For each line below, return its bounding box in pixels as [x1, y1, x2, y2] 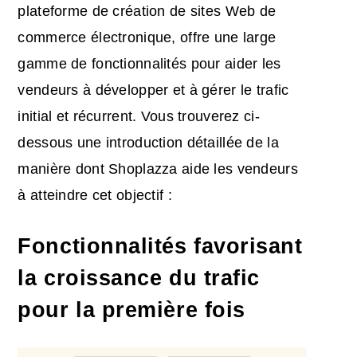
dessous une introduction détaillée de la [18, 134, 279, 151]
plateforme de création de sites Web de [18, 2, 277, 19]
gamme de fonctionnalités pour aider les [18, 55, 281, 72]
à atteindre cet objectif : [18, 186, 172, 203]
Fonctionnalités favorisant [18, 233, 303, 258]
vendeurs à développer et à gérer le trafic [18, 81, 289, 98]
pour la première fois [18, 297, 245, 322]
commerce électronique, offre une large [18, 29, 277, 45]
